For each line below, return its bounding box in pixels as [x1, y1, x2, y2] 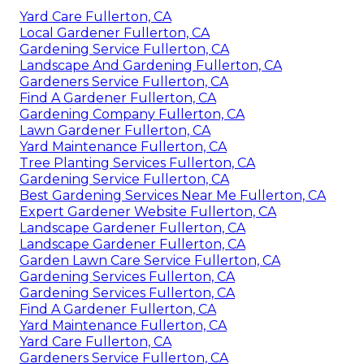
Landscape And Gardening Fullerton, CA [19, 58, 282, 74]
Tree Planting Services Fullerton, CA [19, 155, 255, 171]
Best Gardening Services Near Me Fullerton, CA [19, 188, 326, 204]
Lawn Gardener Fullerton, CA [19, 123, 210, 139]
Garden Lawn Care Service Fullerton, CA [19, 253, 280, 269]
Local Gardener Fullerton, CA [19, 25, 210, 41]
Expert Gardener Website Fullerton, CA [19, 204, 276, 220]
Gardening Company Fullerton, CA [19, 106, 245, 123]
